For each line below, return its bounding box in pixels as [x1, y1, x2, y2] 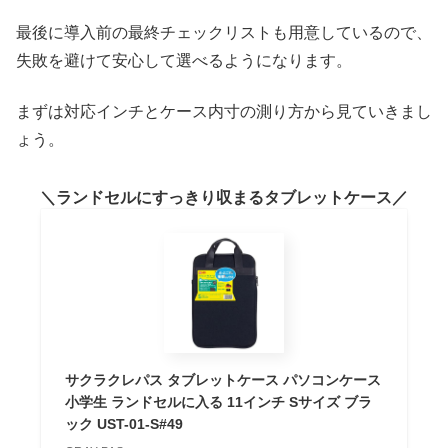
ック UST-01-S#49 [64, 415, 183, 432]
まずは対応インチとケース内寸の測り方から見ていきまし [16, 102, 432, 120]
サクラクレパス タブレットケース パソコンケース [64, 371, 381, 388]
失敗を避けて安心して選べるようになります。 [16, 52, 352, 70]
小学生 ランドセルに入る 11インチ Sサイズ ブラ [64, 393, 372, 410]
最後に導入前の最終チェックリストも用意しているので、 [16, 24, 432, 42]
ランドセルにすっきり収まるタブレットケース [56, 188, 392, 206]
